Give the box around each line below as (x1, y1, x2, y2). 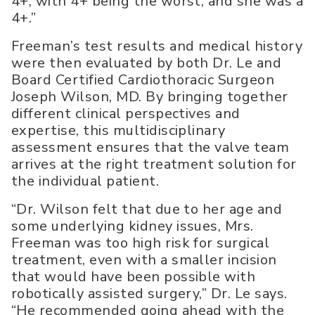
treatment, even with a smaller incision (11, 250, 277, 270)
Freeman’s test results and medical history (11, 37, 303, 56)
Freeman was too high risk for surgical (11, 233, 270, 253)
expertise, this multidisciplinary (11, 121, 226, 141)
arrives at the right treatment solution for (11, 155, 297, 174)
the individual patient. (11, 172, 160, 191)
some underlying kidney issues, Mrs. (11, 217, 254, 236)
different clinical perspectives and (11, 104, 240, 124)
